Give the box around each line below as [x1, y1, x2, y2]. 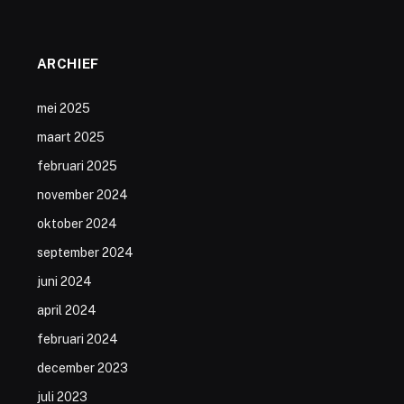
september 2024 [36, 244, 133, 260]
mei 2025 [36, 100, 90, 115]
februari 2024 [36, 331, 118, 346]
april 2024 [36, 302, 96, 317]
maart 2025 [36, 129, 105, 144]
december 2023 [36, 360, 128, 375]
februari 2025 [36, 158, 117, 173]
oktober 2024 [36, 216, 117, 231]
